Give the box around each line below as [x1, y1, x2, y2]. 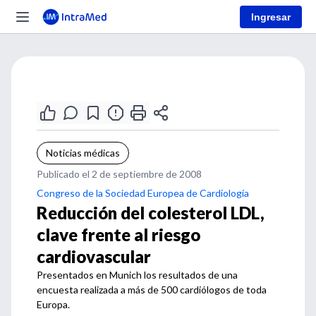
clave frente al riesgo [37, 224, 200, 245]
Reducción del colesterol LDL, [37, 202, 265, 223]
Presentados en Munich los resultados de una [37, 269, 238, 281]
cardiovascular [37, 246, 151, 267]
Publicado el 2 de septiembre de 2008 [37, 168, 202, 180]
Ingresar [251, 11, 291, 23]
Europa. [37, 298, 70, 310]
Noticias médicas [46, 147, 120, 159]
